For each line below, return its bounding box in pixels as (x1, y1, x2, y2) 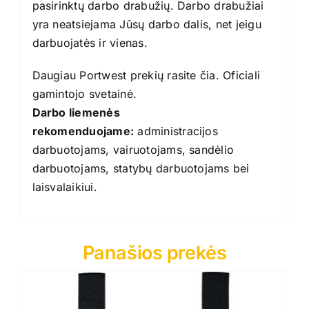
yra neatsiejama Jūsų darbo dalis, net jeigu (32, 17, 261, 31)
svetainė (88, 86, 133, 101)
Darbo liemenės (32, 105, 120, 119)
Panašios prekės (82, 241, 227, 265)
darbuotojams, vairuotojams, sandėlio (32, 142, 235, 157)
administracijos (134, 123, 218, 138)
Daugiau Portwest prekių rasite (32, 68, 200, 82)
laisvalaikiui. (32, 179, 97, 194)
